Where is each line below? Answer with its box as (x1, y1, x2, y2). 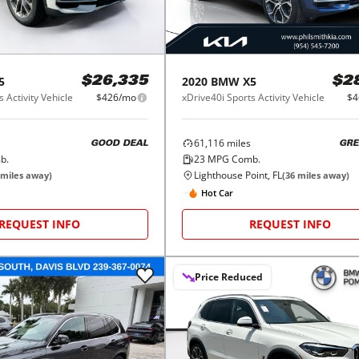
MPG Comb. (204, 152, 260, 167)
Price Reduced (194, 270, 263, 284)
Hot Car (200, 186, 233, 199)
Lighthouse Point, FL (193, 168, 282, 183)
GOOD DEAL (90, 139, 148, 148)
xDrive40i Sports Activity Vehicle (181, 91, 325, 105)
